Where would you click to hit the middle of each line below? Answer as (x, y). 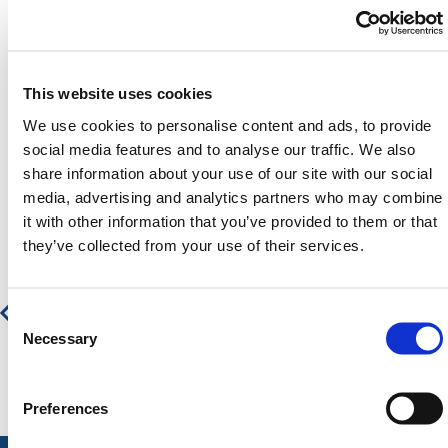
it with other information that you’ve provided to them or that (230, 220)
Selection (37, 337)
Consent (35, 313)
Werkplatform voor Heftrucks (225, 268)
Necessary (60, 337)
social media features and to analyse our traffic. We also (219, 148)
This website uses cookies (118, 93)
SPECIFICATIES (107, 62)
